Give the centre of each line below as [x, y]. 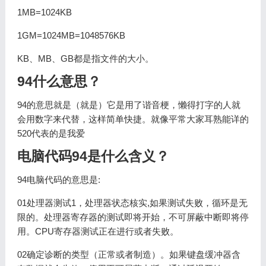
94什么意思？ [59, 82]
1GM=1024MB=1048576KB [71, 35]
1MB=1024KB [44, 12]
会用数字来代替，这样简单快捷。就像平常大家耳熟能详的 [133, 119]
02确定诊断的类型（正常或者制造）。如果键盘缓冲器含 [129, 254]
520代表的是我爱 [51, 133]
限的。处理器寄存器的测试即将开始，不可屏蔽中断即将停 [133, 217]
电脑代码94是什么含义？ [93, 156]
